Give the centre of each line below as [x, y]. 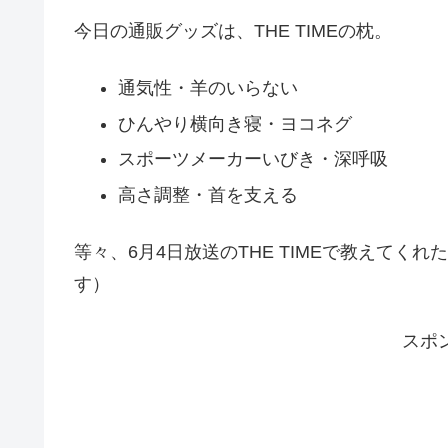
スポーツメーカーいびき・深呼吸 [252, 159]
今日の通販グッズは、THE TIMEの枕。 [233, 30]
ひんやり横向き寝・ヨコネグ [234, 123]
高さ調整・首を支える [207, 194]
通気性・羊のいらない [207, 88]
